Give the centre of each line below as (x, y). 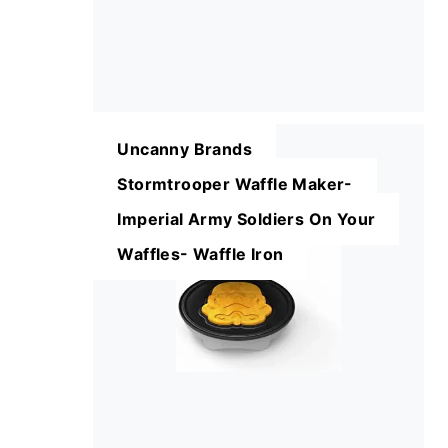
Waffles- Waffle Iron (200, 254)
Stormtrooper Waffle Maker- (235, 184)
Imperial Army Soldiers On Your (246, 219)
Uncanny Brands (184, 149)
